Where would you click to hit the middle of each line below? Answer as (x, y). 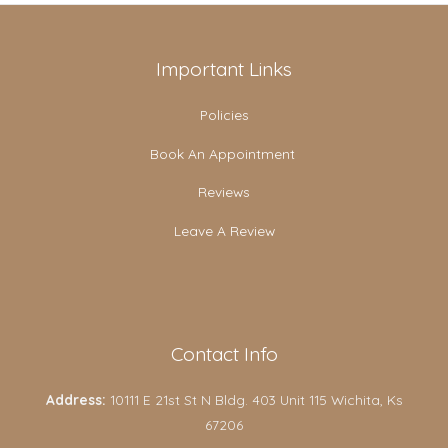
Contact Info (224, 354)
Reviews (224, 192)
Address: (75, 400)
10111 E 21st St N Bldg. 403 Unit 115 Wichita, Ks (254, 400)
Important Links (224, 68)
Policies (224, 115)
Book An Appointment (224, 153)
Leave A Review (224, 231)
